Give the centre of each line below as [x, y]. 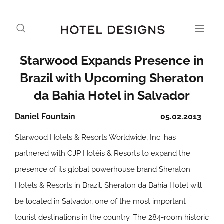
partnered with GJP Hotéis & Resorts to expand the [103, 153]
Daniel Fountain [45, 117]
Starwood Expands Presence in [112, 60]
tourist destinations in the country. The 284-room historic [112, 217]
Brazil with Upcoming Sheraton [112, 78]
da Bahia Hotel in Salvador [112, 95]
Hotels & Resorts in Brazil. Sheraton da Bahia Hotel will [108, 185]
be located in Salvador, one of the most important [100, 201]
